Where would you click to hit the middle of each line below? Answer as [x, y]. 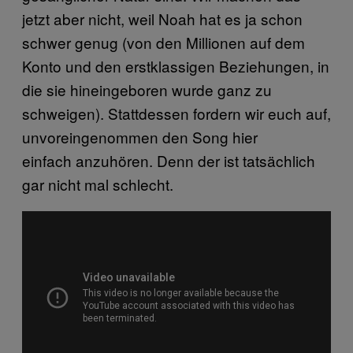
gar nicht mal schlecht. [100, 184]
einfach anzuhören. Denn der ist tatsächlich [169, 160]
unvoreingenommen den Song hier [140, 137]
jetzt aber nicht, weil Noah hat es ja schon [162, 19]
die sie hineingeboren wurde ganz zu [147, 89]
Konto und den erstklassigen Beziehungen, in [176, 66]
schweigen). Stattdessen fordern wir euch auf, [176, 113]
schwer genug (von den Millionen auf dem [163, 42]
